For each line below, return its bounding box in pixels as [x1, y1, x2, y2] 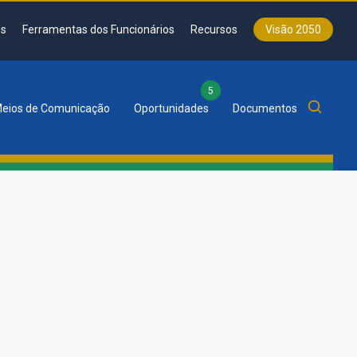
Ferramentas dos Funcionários [22, 23, 175, 36]
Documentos [233, 102, 297, 115]
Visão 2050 [265, 23, 321, 36]
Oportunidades [134, 102, 209, 115]
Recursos [190, 23, 237, 36]
